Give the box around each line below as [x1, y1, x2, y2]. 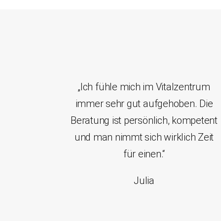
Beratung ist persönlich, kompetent [71, 114, 218, 127]
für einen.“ [123, 148, 165, 160]
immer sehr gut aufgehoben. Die [75, 98, 213, 110]
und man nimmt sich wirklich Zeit [74, 131, 214, 144]
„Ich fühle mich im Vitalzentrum [78, 81, 210, 93]
